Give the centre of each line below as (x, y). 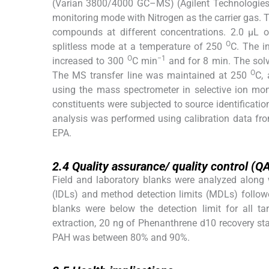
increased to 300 (90, 61)
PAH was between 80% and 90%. (121, 238)
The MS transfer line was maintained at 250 (152, 76)
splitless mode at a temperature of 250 (139, 47)
